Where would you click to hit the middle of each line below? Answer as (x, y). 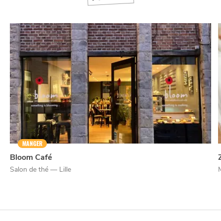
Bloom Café (31, 158)
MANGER (32, 144)
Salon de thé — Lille (40, 170)
